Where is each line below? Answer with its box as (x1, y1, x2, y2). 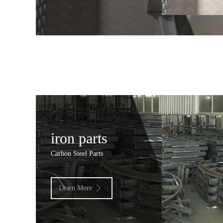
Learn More (59, 184, 93, 192)
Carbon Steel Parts (51, 150, 103, 158)
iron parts (51, 130, 108, 147)
